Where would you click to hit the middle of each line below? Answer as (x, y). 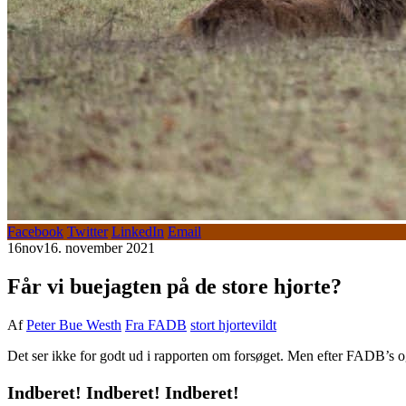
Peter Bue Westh (74, 324)
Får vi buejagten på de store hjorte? (174, 286)
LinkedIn (138, 231)
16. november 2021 (99, 247)
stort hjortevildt (233, 324)
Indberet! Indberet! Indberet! (123, 392)
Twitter (87, 231)
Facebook (35, 231)
